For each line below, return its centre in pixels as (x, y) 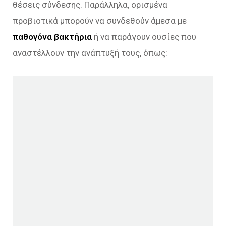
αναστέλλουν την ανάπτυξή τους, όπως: (90, 53)
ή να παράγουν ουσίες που (144, 37)
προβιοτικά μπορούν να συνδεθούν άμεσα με (100, 20)
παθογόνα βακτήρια (52, 37)
